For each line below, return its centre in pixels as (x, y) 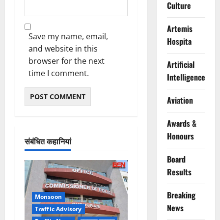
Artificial (180, 65)
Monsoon (48, 197)
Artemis (179, 29)
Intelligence (186, 77)
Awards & (181, 124)
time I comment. (59, 73)
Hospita (179, 41)
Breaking (181, 195)
